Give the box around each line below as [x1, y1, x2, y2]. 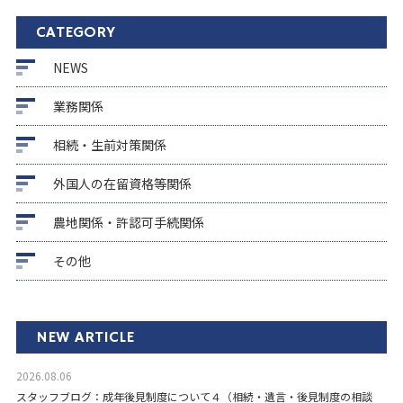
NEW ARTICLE [35, 327, 134, 347]
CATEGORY [35, 22, 115, 42]
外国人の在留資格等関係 [53, 175, 193, 193]
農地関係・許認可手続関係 [53, 213, 205, 231]
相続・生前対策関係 [53, 136, 167, 154]
